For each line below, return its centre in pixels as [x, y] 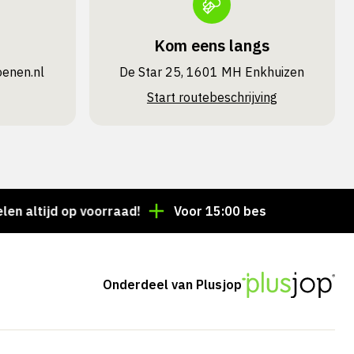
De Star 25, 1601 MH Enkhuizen [212, 72]
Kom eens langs [212, 46]
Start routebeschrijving [212, 98]
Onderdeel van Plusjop [173, 285]
